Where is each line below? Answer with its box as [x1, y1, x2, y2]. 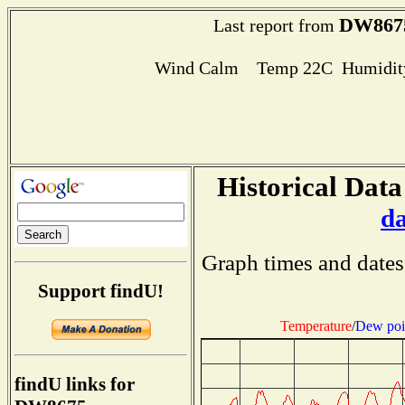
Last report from [213, 15, 339, 35]
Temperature [279, 317, 352, 334]
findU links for [14, 373, 135, 396]
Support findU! [38, 279, 164, 302]
